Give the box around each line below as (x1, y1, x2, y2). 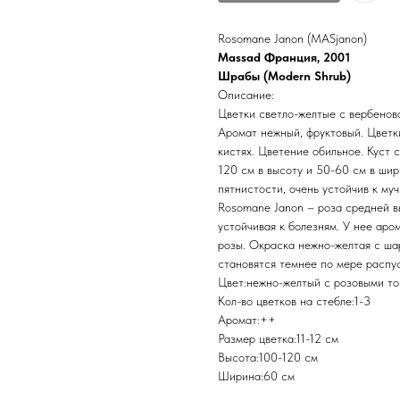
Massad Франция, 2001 (218, 50, 350, 65)
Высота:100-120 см (218, 350, 318, 365)
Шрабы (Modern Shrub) (218, 69, 351, 84)
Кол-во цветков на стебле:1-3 (218, 294, 371, 309)
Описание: (218, 87, 274, 103)
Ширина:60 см (218, 369, 295, 384)
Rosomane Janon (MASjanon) (218, 31, 367, 46)
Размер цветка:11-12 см (218, 331, 338, 346)
